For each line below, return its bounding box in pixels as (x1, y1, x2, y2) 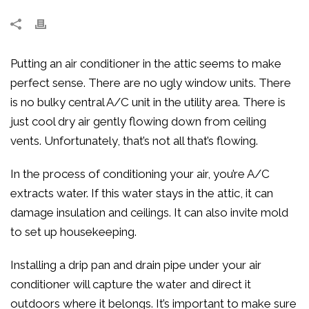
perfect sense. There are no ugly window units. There (10, 76, 291, 90)
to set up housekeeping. (10, 225, 137, 239)
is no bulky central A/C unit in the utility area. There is (10, 95, 286, 109)
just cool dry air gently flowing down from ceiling (10, 114, 266, 128)
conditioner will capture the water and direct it (10, 277, 251, 291)
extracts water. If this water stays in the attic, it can (10, 186, 273, 200)
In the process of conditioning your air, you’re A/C (10, 167, 270, 181)
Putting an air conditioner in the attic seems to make (10, 57, 281, 70)
